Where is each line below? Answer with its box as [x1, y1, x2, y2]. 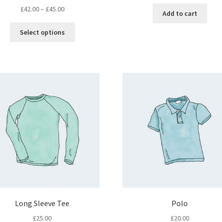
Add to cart [162, 8, 197, 18]
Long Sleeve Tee [15, 198, 70, 209]
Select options [19, 28, 65, 37]
